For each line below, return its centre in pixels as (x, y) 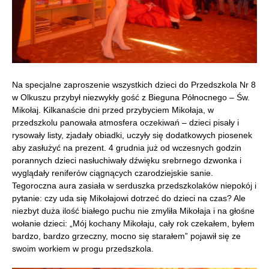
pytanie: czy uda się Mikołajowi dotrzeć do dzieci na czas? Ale (129, 198)
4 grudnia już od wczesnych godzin (175, 148)
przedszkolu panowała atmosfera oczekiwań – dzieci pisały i (125, 122)
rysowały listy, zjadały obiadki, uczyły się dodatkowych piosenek (132, 135)
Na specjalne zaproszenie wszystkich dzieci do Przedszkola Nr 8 (134, 85)
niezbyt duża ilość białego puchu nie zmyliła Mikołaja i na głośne (133, 211)
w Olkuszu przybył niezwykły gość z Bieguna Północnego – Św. (131, 97)
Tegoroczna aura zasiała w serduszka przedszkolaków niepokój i (134, 186)
